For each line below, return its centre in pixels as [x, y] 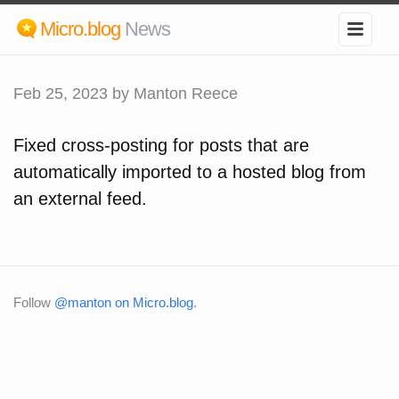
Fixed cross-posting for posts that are [161, 145]
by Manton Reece [173, 94]
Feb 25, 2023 [61, 94]
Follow [34, 302]
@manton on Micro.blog [124, 302]
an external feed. [80, 199]
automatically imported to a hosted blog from [190, 172]
